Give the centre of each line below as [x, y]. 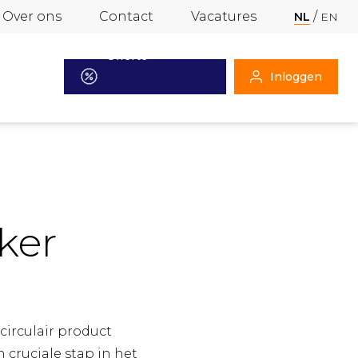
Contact [126, 16]
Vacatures [224, 16]
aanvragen [136, 97]
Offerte [127, 56]
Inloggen [296, 76]
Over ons [32, 16]
